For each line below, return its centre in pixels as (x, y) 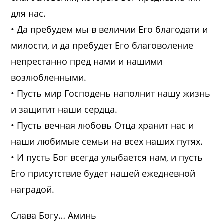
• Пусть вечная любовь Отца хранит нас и (103, 125)
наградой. (33, 189)
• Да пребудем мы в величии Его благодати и (110, 29)
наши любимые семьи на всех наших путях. (107, 141)
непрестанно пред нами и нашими (87, 61)
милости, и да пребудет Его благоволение (102, 45)
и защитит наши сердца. (64, 109)
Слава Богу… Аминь (54, 215)
